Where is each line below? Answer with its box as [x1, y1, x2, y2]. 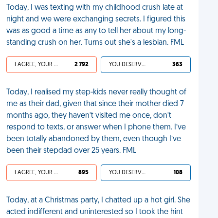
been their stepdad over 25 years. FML [6, 147, 137, 155]
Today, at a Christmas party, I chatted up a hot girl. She [6, 197, 191, 204]
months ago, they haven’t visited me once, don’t [6, 112, 172, 120]
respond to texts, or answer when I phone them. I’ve [6, 124, 186, 131]
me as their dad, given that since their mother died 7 [6, 100, 184, 108]
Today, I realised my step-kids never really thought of [6, 89, 187, 96]
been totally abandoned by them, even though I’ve [6, 135, 182, 143]
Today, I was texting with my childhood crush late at [6, 4, 183, 12]
